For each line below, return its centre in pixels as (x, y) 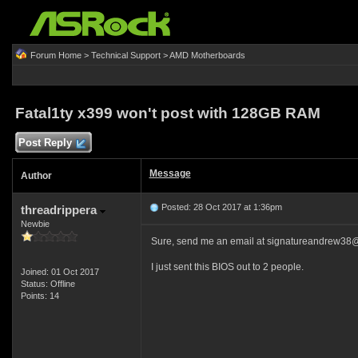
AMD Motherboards (207, 55)
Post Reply (45, 143)
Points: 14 (40, 296)
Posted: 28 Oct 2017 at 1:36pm (220, 207)
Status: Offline (48, 284)
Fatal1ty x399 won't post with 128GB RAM (167, 113)
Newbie (35, 224)
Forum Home (56, 55)
